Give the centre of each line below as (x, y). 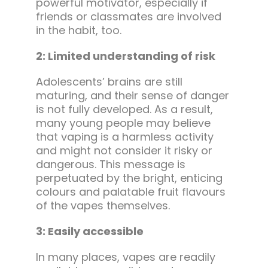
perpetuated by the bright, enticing (129, 178)
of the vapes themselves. (103, 206)
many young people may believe (123, 123)
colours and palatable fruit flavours (130, 192)
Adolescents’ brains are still (109, 82)
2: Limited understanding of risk (125, 56)
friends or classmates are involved (128, 17)
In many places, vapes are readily (125, 257)
